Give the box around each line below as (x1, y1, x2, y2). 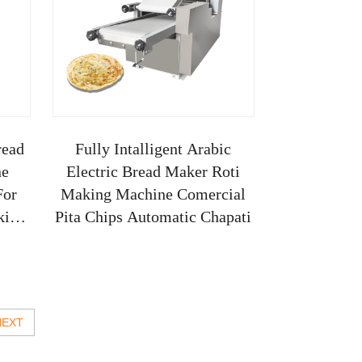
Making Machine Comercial (61, 184, 246, 203)
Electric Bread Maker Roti (66, 162, 241, 180)
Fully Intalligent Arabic (75, 139, 232, 158)
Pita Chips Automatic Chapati (55, 207, 252, 225)
